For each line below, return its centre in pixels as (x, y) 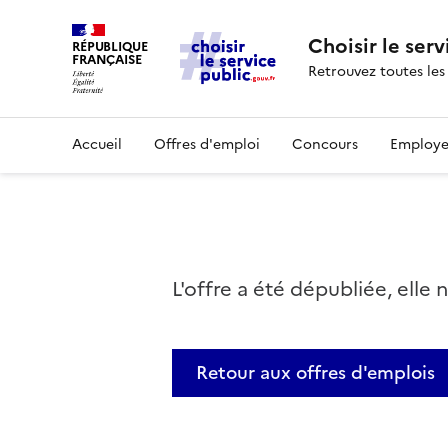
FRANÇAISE (107, 59)
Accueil (97, 144)
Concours (325, 144)
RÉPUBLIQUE (110, 46)
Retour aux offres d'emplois (315, 372)
